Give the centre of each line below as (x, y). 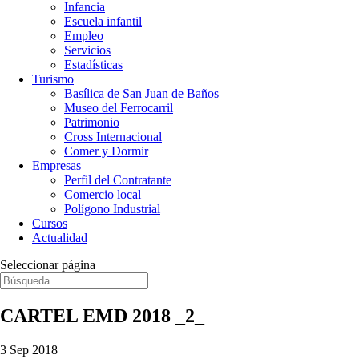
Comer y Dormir (106, 151)
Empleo (84, 36)
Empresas (56, 165)
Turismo (53, 79)
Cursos (50, 223)
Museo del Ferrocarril (119, 108)
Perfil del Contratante (118, 180)
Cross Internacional (113, 137)
